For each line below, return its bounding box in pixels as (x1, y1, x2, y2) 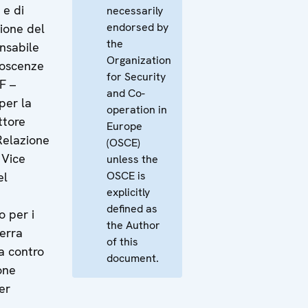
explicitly (107, 185, 150, 199)
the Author (107, 218, 160, 232)
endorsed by (107, 20, 168, 34)
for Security (107, 69, 166, 84)
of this (107, 234, 138, 249)
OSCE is (107, 168, 146, 183)
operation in (107, 102, 167, 117)
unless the (107, 152, 158, 166)
